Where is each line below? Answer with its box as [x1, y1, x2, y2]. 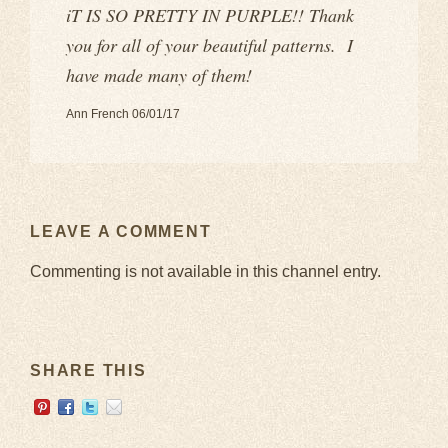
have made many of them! [66, 62, 252, 87]
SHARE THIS [30, 361, 147, 379]
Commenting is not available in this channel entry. [30, 262, 381, 280]
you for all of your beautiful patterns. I [66, 32, 353, 57]
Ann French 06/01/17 [66, 106, 180, 121]
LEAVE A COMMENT [30, 222, 212, 240]
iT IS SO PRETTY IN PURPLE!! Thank [66, 2, 354, 27]
